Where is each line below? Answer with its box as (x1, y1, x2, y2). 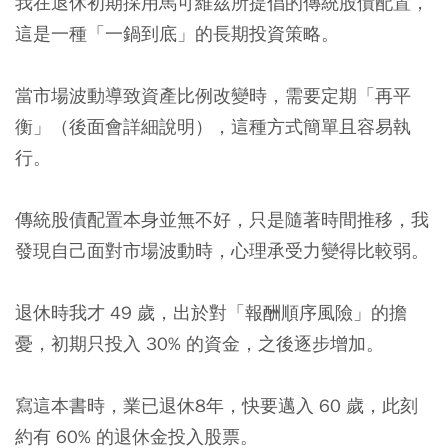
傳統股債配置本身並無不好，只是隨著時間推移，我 (15, 208, 429, 232)
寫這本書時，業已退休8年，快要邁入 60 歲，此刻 (15, 394, 418, 418)
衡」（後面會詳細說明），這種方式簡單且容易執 (15, 115, 411, 139)
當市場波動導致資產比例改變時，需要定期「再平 (15, 84, 411, 108)
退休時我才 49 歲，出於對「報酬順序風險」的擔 (15, 301, 407, 325)
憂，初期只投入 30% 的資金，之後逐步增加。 (15, 332, 384, 356)
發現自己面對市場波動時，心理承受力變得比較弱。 (15, 239, 429, 263)
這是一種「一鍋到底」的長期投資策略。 (15, 22, 339, 46)
